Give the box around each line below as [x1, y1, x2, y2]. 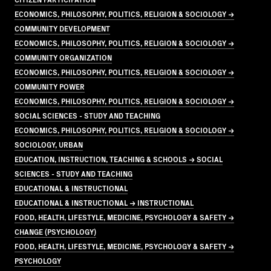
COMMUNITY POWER [15, 80, 85, 91]
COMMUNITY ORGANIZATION [15, 51, 112, 62]
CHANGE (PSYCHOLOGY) [15, 226, 96, 237]
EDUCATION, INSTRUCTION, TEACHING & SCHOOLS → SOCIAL [15, 153, 223, 164]
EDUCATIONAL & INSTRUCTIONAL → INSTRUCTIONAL [15, 197, 194, 207]
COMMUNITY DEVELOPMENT [15, 22, 110, 33]
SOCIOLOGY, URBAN [15, 139, 83, 149]
